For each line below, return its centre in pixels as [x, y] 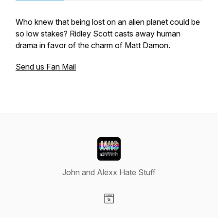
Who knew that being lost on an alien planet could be [108, 22]
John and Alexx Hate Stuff [109, 172]
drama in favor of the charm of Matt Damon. [94, 45]
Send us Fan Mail [46, 67]
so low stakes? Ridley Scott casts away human [98, 34]
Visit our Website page [147, 209]
